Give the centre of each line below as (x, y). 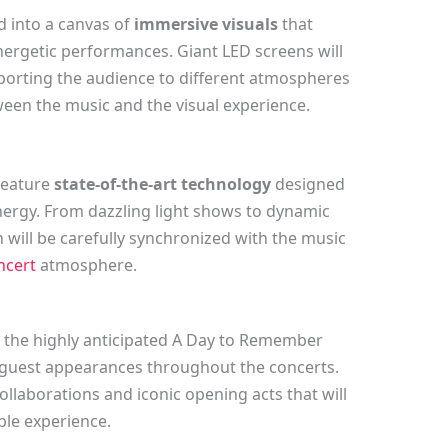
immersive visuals (205, 23)
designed (307, 184)
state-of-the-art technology (162, 184)
